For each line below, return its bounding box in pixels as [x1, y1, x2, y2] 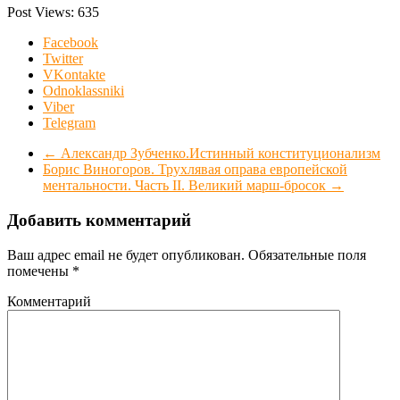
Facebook [43, 35, 98, 51]
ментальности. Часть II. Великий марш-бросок [43, 178, 329, 194]
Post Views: [7, 4, 78, 21]
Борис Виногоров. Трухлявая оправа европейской [43, 162, 347, 178]
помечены [7, 262, 72, 279]
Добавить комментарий [7, 210, 191, 229]
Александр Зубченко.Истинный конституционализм [57, 146, 380, 162]
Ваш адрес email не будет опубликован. [7, 246, 245, 262]
